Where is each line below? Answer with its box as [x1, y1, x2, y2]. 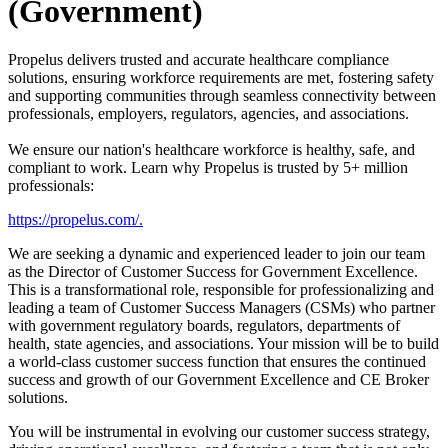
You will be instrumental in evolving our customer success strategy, [8, 423, 430, 441]
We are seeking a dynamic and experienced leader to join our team [8, 245, 425, 263]
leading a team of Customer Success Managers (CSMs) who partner [8, 299, 435, 317]
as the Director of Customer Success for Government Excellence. [8, 263, 418, 281]
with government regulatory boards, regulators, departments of [8, 317, 400, 335]
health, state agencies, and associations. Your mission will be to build [8, 335, 439, 353]
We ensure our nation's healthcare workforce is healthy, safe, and [8, 141, 415, 159]
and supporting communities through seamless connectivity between [8, 87, 436, 105]
